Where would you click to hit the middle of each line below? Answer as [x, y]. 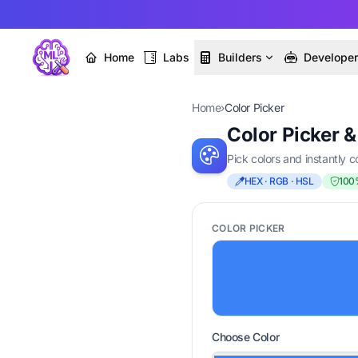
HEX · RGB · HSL [279, 181]
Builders [240, 57]
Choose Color [246, 337]
